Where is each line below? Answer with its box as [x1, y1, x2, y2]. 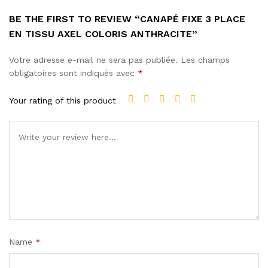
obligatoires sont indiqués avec [9, 68, 138, 78]
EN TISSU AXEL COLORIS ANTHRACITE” [9, 28, 197, 40]
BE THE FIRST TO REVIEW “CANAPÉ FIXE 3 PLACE [9, 13, 245, 25]
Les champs [181, 55, 230, 65]
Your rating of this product [9, 95, 116, 105]
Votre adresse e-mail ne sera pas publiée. [9, 55, 178, 65]
